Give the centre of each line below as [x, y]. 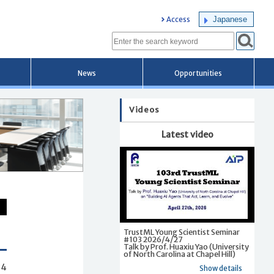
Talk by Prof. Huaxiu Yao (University [186, 246]
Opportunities [198, 73]
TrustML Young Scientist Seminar [182, 232]
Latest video [187, 135]
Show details [221, 268]
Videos [144, 110]
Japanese [230, 19]
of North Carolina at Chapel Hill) [180, 254]
